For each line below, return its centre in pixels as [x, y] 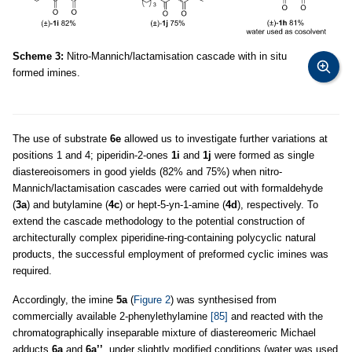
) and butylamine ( [68, 204]
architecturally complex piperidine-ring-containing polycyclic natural [164, 237]
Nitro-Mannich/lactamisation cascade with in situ [175, 56]
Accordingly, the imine [64, 299]
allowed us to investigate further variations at [224, 138]
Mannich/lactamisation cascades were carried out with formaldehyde [168, 188]
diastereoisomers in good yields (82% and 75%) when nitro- [147, 171]
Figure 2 [152, 299]
